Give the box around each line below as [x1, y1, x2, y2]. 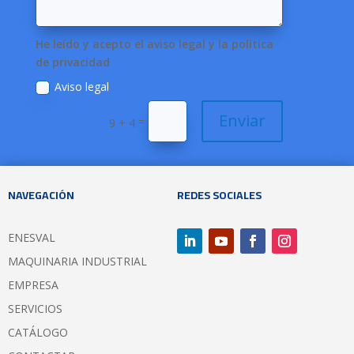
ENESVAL [8, 229, 55, 245]
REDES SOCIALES [177, 184, 262, 205]
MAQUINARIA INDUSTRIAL [8, 253, 147, 269]
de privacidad [36, 54, 111, 70]
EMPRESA [8, 277, 58, 292]
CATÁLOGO [8, 324, 68, 340]
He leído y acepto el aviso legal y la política [36, 36, 274, 51]
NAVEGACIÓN [8, 184, 74, 205]
